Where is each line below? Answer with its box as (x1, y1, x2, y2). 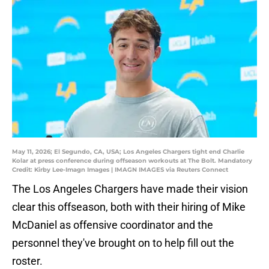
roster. (12, 255, 43, 268)
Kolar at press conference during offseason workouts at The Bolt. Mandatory (12, 157, 252, 165)
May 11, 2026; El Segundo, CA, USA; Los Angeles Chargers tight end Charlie (12, 148, 244, 156)
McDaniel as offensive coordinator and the (12, 219, 213, 232)
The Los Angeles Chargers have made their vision (12, 183, 248, 196)
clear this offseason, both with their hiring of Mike (12, 201, 246, 214)
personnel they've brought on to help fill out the (12, 237, 234, 250)
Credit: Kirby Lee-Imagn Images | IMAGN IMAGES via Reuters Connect (12, 166, 228, 174)
